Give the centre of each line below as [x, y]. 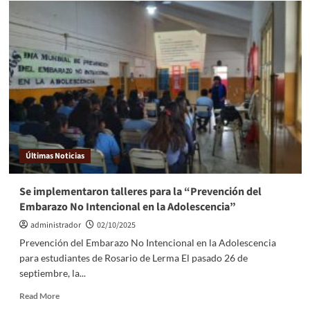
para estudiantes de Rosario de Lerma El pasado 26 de [133, 258]
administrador [55, 225]
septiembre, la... [52, 273]
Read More [39, 296]
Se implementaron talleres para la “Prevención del [140, 192]
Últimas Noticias [55, 156]
